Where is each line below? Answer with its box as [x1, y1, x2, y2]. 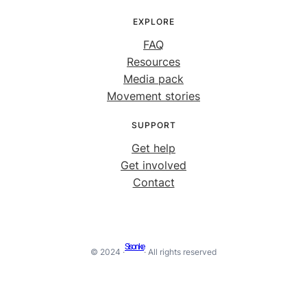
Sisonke [125, 242, 144, 251]
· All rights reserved [144, 247, 217, 258]
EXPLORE [132, 16, 175, 27]
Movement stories [107, 88, 200, 103]
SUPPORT [131, 119, 176, 130]
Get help [132, 140, 175, 155]
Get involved [121, 158, 186, 172]
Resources [127, 54, 180, 69]
